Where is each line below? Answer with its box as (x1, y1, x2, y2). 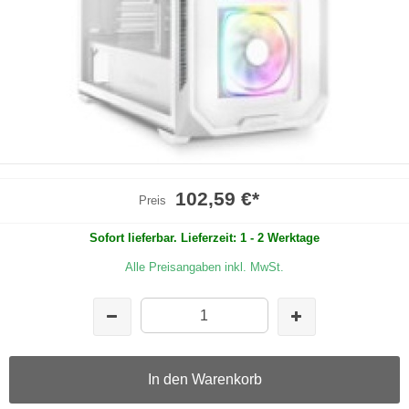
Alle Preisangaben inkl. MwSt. (125, 259, 284, 274)
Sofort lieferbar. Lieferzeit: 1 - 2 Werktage (89, 230, 320, 245)
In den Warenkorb (147, 371, 262, 387)
